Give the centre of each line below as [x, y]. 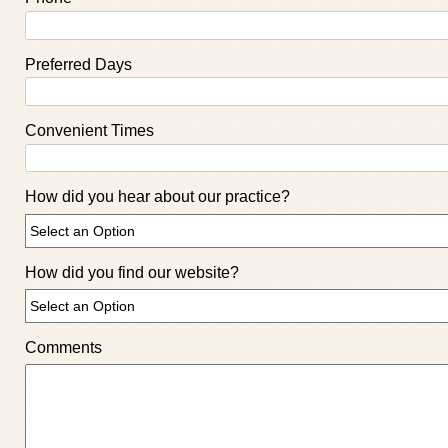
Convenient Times [89, 130]
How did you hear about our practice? [157, 197]
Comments [63, 348]
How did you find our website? [132, 272]
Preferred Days [78, 64]
